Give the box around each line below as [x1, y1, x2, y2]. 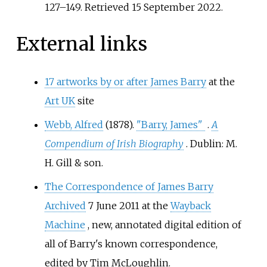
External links [15, 32, 147, 57]
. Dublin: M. [185, 137, 237, 150]
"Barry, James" [136, 118, 203, 131]
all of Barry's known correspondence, [44, 237, 218, 250]
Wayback [170, 199, 211, 212]
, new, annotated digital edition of [87, 218, 241, 231]
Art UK [44, 94, 75, 107]
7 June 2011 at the [88, 199, 170, 212]
